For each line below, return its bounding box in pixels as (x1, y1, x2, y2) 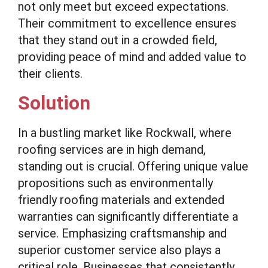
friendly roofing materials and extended (18, 193, 224, 207)
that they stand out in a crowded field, (18, 33, 217, 47)
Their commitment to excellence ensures (18, 16, 236, 31)
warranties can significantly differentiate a (18, 209, 238, 224)
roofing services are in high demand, (18, 142, 206, 157)
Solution (18, 92, 90, 114)
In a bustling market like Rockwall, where (18, 126, 232, 140)
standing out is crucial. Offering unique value (18, 159, 248, 173)
